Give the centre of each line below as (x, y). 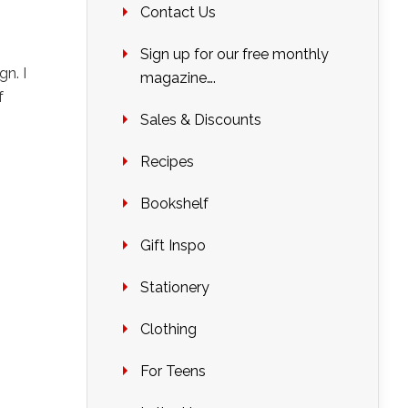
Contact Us (178, 12)
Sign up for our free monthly (235, 54)
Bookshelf (174, 204)
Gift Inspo (173, 245)
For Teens (173, 371)
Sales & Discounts (201, 120)
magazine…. (178, 78)
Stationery (175, 287)
